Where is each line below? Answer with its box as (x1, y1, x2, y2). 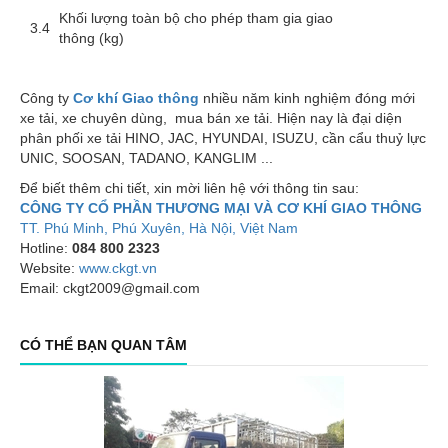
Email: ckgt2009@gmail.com (20, 280, 200, 297)
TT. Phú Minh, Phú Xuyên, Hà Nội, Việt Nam (20, 220, 298, 237)
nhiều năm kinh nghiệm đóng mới (199, 90, 415, 107)
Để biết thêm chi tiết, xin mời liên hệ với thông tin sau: (20, 180, 359, 197)
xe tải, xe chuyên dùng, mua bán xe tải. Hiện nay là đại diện (20, 110, 402, 127)
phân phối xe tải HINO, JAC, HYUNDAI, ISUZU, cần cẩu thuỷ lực (20, 130, 426, 147)
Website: (20, 260, 79, 277)
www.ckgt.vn (79, 260, 157, 277)
